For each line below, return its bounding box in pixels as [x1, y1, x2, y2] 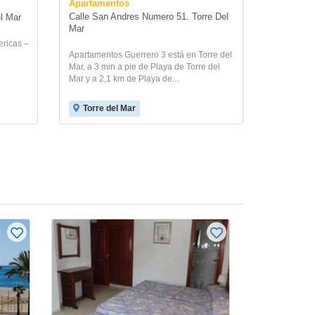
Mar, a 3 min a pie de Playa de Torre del [68, 62, 220, 72]
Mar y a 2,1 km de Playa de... [68, 74, 179, 84]
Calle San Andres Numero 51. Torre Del [68, 12, 229, 22]
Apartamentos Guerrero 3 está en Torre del [68, 50, 232, 60]
